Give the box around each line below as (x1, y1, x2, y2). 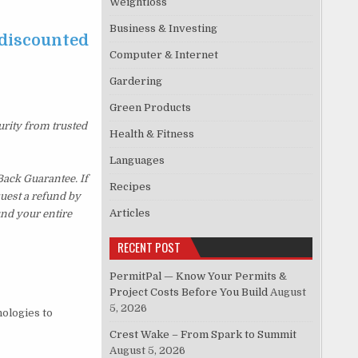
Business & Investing (109, 22, 218, 35)
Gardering (109, 75, 163, 88)
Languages (109, 154, 165, 167)
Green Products (109, 101, 192, 114)
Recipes (109, 181, 152, 193)
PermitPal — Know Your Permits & (109, 270, 288, 283)
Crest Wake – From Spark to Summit (109, 328, 297, 341)
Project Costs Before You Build (109, 286, 268, 299)
